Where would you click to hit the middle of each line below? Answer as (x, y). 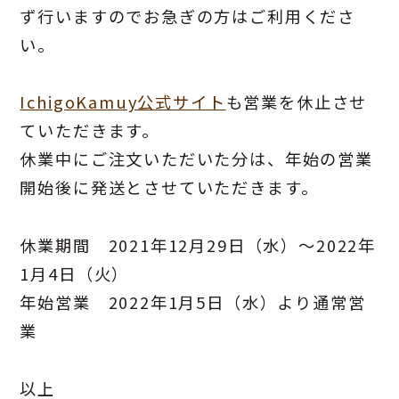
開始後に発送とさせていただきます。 (169, 187)
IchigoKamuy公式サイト (123, 102)
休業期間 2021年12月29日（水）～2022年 (198, 245)
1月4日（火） (75, 274)
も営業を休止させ (297, 102)
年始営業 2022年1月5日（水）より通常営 (193, 302)
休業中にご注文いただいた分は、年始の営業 (196, 159)
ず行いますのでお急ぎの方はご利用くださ (188, 16)
